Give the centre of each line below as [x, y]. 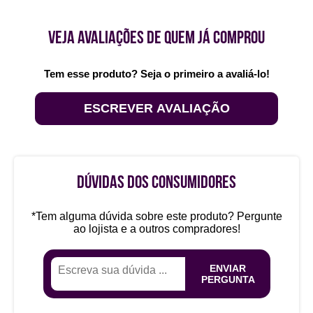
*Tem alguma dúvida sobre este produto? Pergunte [156, 216]
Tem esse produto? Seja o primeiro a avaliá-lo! [156, 74]
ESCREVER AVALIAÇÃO [156, 108]
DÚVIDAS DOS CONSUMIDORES [156, 183]
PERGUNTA [228, 279]
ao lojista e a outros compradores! [156, 229]
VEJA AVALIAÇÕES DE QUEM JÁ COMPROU [156, 39]
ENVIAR [228, 268]
